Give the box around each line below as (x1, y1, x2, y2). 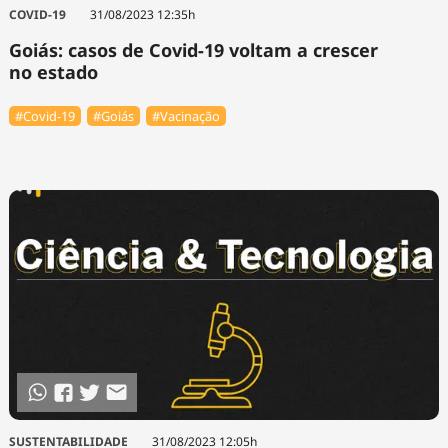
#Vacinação (152, 106, 221, 125)
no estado (8, 60, 98, 85)
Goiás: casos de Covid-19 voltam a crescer (8, 38, 378, 63)
